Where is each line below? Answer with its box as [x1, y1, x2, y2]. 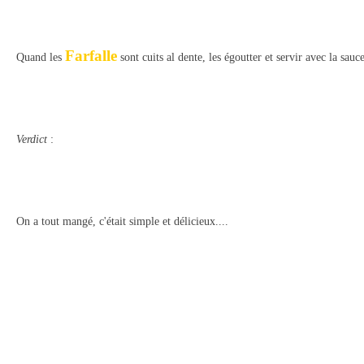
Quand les [16, 51, 65, 63]
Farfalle [65, 47, 117, 64]
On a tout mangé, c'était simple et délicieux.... [16, 215, 228, 227]
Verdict [16, 133, 47, 145]
